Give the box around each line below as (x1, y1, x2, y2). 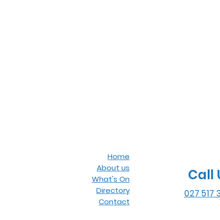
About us (97, 163, 130, 173)
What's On (92, 174, 130, 184)
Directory (96, 185, 130, 195)
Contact (99, 196, 130, 207)
